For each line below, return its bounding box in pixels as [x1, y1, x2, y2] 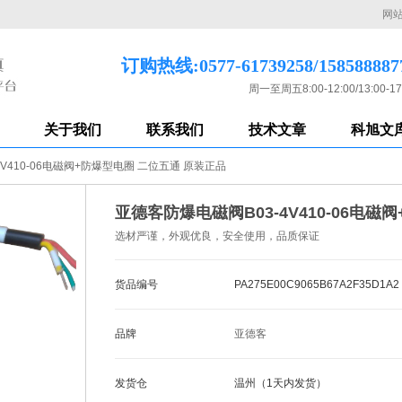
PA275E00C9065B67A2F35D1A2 [234, 278, 399, 291]
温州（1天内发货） [234, 377, 327, 389]
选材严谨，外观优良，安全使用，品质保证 [115, 230, 319, 242]
